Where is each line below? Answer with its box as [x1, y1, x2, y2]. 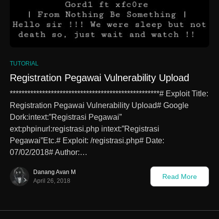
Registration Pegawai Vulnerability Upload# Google [10, 101, 189, 109]
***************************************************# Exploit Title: [10, 89, 208, 98]
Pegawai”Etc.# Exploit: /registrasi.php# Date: [10, 136, 164, 145]
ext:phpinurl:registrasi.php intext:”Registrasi [10, 124, 159, 133]
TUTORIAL [10, 60, 39, 67]
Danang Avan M [33, 168, 76, 175]
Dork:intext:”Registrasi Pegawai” [10, 112, 122, 121]
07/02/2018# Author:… [10, 148, 88, 156]
